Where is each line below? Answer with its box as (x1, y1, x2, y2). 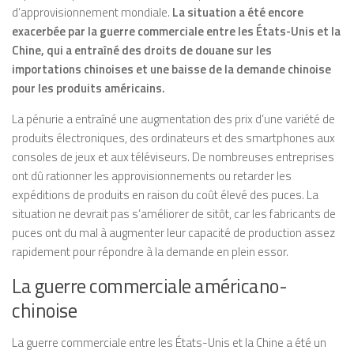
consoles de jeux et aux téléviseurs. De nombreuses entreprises (12, 148, 334, 166)
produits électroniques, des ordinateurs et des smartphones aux (12, 129, 335, 147)
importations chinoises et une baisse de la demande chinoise (12, 60, 331, 78)
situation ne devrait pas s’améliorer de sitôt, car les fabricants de (12, 205, 336, 223)
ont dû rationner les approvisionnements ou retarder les (12, 167, 292, 185)
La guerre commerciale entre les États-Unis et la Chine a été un (12, 333, 326, 352)
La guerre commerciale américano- (12, 271, 287, 300)
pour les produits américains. (12, 79, 165, 97)
